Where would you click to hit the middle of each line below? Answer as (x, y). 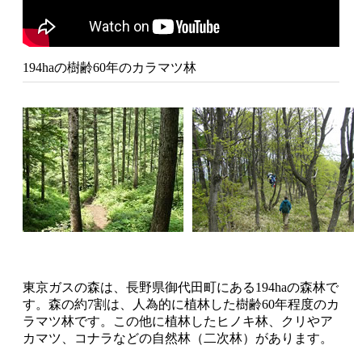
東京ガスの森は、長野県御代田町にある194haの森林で (181, 287)
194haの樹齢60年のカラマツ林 (109, 67)
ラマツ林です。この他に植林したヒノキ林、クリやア (178, 321)
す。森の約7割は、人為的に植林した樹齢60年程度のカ (181, 304)
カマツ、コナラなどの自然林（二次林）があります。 (178, 338)
